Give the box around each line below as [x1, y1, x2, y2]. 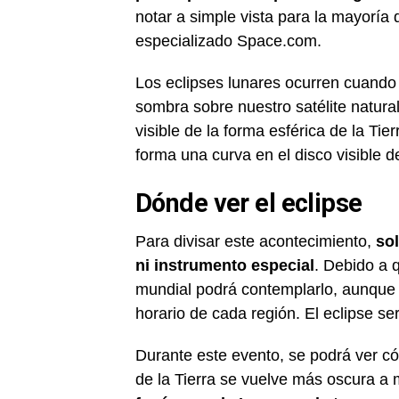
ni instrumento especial [135, 256, 314, 274]
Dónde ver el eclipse [135, 188, 368, 218]
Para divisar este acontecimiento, [135, 232, 376, 250]
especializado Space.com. [135, 32, 322, 50]
